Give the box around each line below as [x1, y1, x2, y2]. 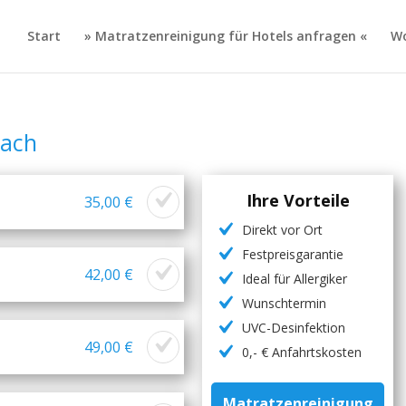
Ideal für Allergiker [242, 270, 348, 287]
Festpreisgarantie [242, 246, 344, 263]
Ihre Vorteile [246, 189, 350, 211]
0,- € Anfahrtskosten [242, 343, 362, 361]
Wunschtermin [242, 295, 327, 312]
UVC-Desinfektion [242, 319, 346, 336]
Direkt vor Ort [242, 221, 324, 238]
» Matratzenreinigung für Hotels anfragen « [83, 27, 367, 44]
